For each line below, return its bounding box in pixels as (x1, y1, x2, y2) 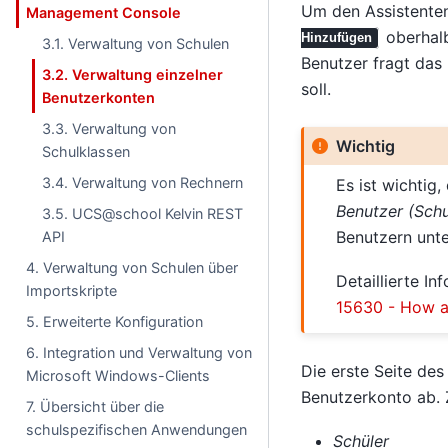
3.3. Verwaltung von (42, 120, 177, 137)
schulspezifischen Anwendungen (26, 421, 248, 438)
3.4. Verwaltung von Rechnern (42, 174, 244, 191)
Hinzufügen (300, 30, 372, 46)
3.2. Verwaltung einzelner (42, 66, 224, 83)
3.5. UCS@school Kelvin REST (42, 205, 244, 222)
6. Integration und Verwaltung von (26, 344, 253, 361)
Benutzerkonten (42, 89, 156, 106)
